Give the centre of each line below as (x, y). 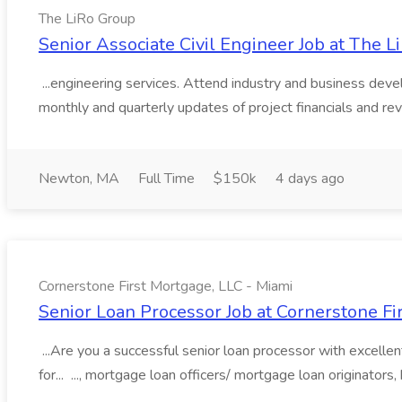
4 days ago (310, 179)
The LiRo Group (87, 19)
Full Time (166, 179)
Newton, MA (79, 179)
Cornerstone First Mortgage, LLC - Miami (166, 286)
